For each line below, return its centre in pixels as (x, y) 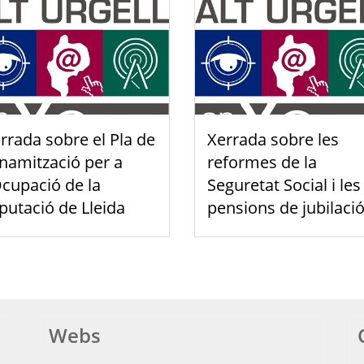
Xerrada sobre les (273, 139)
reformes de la (262, 162)
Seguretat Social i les (284, 184)
